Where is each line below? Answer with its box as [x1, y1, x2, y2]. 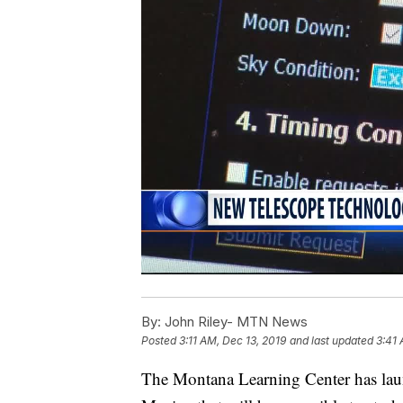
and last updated [290, 334, 373, 348]
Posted [141, 334, 179, 348]
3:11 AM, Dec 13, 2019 [179, 334, 286, 348]
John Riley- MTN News [161, 313, 308, 331]
